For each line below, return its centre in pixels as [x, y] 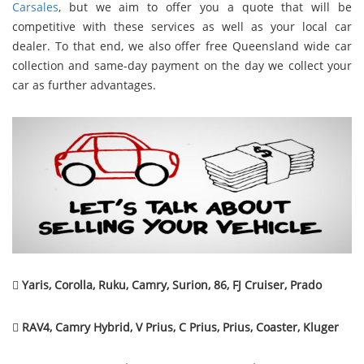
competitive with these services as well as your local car [182, 26]
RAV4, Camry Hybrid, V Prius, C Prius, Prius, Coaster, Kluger [180, 327]
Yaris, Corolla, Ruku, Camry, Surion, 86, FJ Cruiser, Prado [172, 285]
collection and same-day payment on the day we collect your [182, 65]
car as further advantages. [84, 84]
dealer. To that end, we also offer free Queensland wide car [182, 45]
